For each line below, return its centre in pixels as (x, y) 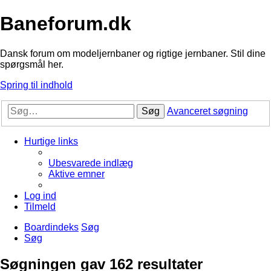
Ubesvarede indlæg (91, 163)
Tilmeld (40, 207)
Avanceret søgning (207, 111)
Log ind (40, 196)
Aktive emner (77, 174)
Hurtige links (51, 142)
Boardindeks (51, 227)
